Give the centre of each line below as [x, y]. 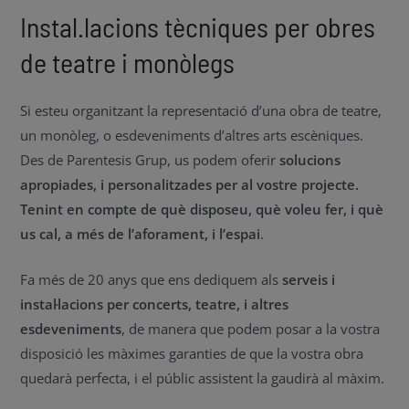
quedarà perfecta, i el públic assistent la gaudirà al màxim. [203, 378]
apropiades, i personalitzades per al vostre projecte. [190, 185]
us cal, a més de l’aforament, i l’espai [141, 234]
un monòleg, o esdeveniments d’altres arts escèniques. [192, 136]
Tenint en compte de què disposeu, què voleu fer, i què [202, 210]
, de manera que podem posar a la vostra [251, 329]
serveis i [309, 280]
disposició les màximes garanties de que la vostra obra [192, 354]
